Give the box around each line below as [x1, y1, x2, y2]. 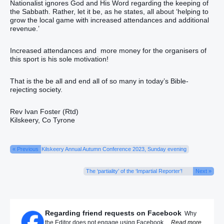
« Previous [12, 146, 38, 152]
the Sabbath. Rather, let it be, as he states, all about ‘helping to [10, 7, 208, 15]
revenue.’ [10, 24, 39, 32]
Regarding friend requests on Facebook [45, 209, 181, 217]
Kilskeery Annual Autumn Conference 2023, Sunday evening [41, 146, 186, 152]
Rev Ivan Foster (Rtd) [10, 107, 78, 116]
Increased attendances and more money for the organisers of [10, 46, 206, 54]
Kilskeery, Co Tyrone [10, 116, 75, 124]
